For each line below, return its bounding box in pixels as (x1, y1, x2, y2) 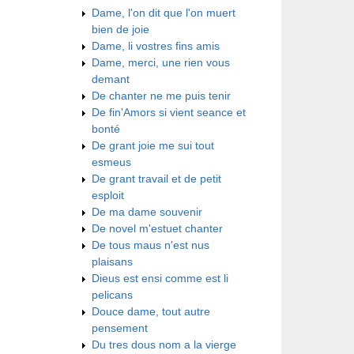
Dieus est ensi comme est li (92, 271, 228, 284)
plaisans (92, 254, 133, 268)
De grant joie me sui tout (92, 138, 214, 152)
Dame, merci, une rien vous (92, 55, 230, 69)
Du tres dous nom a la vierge (92, 337, 236, 351)
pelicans (92, 288, 133, 301)
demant (92, 72, 130, 85)
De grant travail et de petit (92, 171, 221, 185)
